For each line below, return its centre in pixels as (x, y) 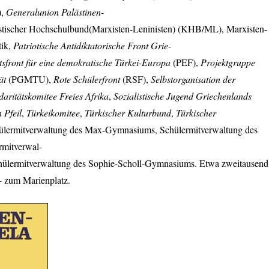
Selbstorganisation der (193, 79)
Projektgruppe (228, 62)
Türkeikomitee (53, 113)
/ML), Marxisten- (234, 29)
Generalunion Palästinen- (55, 12)
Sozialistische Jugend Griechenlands (183, 96)
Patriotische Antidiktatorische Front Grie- (92, 46)
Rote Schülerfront (87, 79)
